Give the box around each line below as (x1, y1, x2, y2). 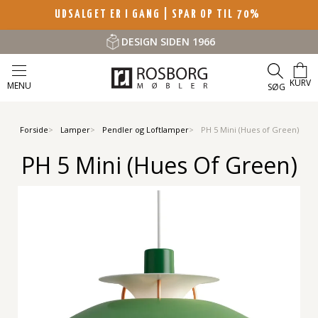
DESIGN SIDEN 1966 (121, 34, 215, 48)
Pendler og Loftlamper (102, 124, 189, 135)
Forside (19, 124, 48, 135)
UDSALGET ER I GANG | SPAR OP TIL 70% (55, 9, 263, 20)
